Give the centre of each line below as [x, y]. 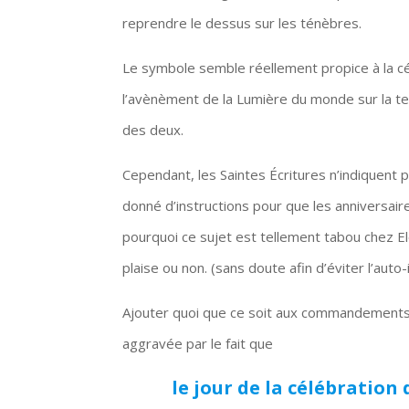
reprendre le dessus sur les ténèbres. [242, 22]
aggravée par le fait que [198, 343]
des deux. [153, 129]
